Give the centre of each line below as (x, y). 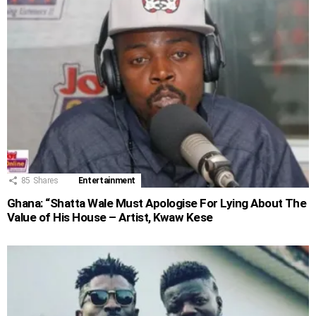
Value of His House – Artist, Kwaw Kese (110, 218)
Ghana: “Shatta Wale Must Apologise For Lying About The (157, 203)
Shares (45, 181)
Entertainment (107, 181)
